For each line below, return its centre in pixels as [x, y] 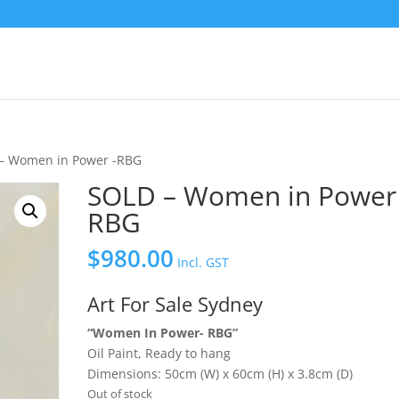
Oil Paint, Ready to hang [159, 353]
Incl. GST [204, 262]
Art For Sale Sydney [175, 304]
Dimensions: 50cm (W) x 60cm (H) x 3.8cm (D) [220, 374]
